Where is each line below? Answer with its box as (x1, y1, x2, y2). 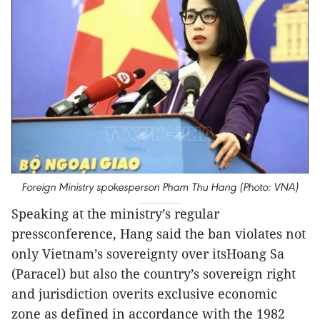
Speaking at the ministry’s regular (11, 204, 219, 222)
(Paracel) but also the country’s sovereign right (11, 264, 296, 282)
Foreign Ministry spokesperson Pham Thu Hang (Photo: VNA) (21, 179, 299, 194)
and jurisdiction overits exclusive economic (11, 284, 277, 302)
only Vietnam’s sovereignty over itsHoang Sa (11, 244, 284, 262)
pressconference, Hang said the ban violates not (11, 224, 306, 242)
